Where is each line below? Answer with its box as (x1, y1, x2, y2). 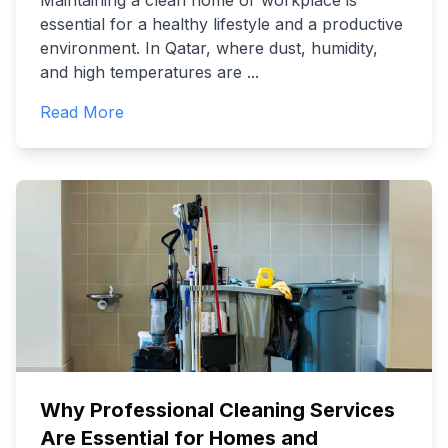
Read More (40, 102, 124, 122)
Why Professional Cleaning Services (40, 398, 395, 422)
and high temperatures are (40, 62, 242, 82)
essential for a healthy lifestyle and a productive (40, 14, 403, 34)
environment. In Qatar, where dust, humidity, (40, 38, 378, 58)
